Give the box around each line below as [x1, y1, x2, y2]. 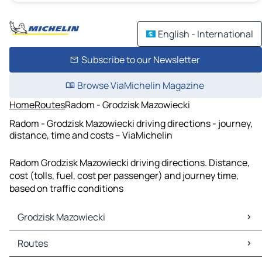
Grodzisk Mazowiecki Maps [12, 230, 124, 244]
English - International [158, 27, 253, 40]
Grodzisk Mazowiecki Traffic [12, 243, 129, 257]
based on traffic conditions [9, 182, 123, 195]
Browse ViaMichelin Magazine [77, 79, 204, 92]
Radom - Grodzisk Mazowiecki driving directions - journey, [9, 116, 253, 130]
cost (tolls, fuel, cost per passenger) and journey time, [9, 169, 239, 182]
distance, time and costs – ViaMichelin [9, 128, 173, 142]
